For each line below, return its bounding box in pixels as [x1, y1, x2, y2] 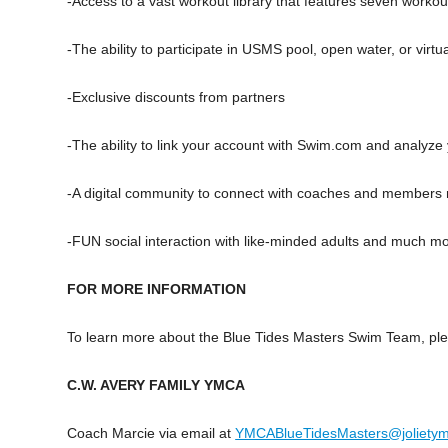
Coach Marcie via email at [67, 425, 236, 442]
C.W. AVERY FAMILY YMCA [67, 377, 246, 394]
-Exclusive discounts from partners [67, 89, 286, 106]
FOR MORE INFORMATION [67, 281, 247, 298]
